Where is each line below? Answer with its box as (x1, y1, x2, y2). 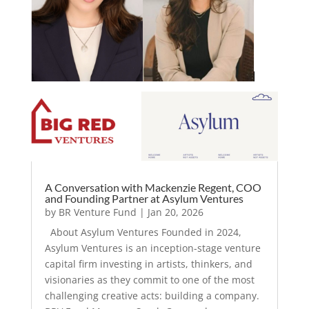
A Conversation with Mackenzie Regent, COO (44, 180, 261, 194)
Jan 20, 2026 (147, 205, 203, 219)
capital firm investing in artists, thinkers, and (44, 257, 252, 270)
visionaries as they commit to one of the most (44, 272, 255, 286)
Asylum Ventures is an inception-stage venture (44, 241, 261, 255)
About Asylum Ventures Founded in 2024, (44, 225, 241, 239)
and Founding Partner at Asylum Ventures (44, 191, 243, 205)
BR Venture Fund (58, 205, 137, 219)
